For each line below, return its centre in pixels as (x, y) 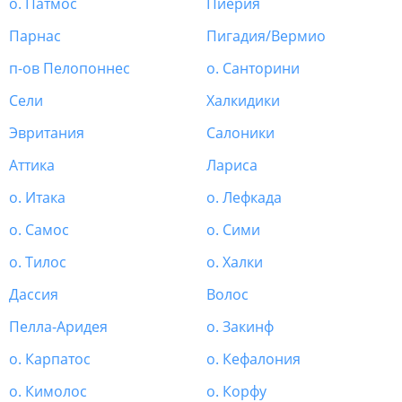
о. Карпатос (50, 359)
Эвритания (47, 133)
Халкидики (243, 101)
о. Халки (235, 262)
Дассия (34, 295)
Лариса (232, 166)
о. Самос (39, 230)
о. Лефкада (244, 198)
